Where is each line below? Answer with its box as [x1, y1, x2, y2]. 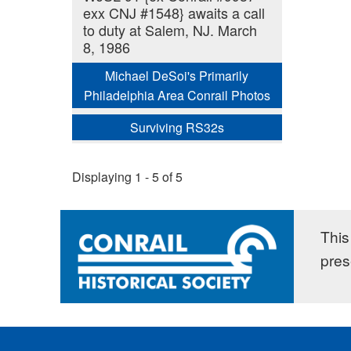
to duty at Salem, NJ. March [82, 20, 257, 41]
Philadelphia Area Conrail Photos [83, 85, 270, 104]
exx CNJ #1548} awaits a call [82, 2, 265, 24]
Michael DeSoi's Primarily [105, 66, 249, 85]
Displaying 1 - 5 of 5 [72, 167, 183, 186]
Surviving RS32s [129, 118, 224, 136]
